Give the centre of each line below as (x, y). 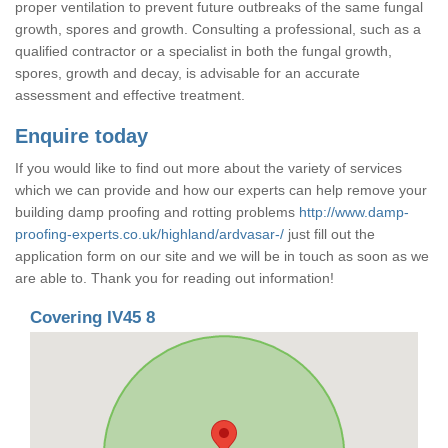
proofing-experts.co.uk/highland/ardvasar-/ (149, 233)
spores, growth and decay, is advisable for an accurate (187, 72)
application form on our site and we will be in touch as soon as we (222, 255)
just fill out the (329, 233)
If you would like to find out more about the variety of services (208, 167)
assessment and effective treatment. (130, 94)
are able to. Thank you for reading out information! (174, 277)
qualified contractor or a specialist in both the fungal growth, (203, 50)
